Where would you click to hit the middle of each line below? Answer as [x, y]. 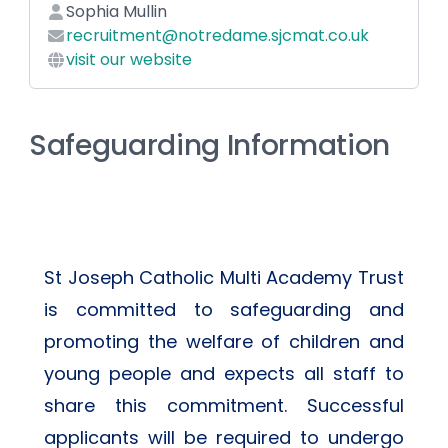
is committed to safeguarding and [224, 310]
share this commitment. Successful [224, 406]
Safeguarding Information [209, 146]
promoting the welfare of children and [224, 342]
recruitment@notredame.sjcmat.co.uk [217, 36]
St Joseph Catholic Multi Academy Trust [224, 278]
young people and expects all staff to [224, 374]
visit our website [129, 60]
